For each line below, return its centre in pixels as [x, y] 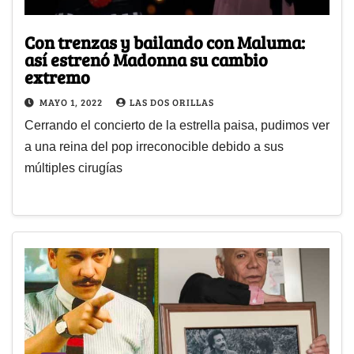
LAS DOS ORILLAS [172, 102]
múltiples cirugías [73, 168]
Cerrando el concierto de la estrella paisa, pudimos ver [177, 126]
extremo [57, 77]
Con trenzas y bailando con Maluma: [165, 42]
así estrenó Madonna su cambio [146, 60]
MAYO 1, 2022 [72, 102]
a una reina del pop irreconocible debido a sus [154, 147]
